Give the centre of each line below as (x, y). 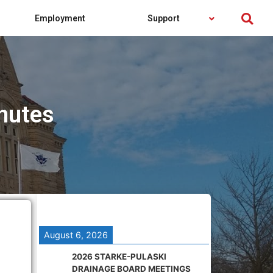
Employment (60, 18)
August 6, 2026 (76, 235)
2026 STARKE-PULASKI (119, 257)
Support (164, 18)
